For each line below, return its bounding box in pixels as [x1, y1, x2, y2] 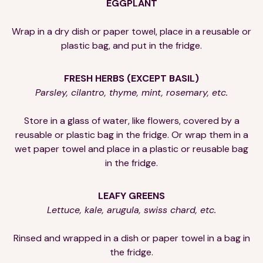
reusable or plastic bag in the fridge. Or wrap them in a [15, 128, 248, 141]
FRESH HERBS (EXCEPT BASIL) [64, 72, 199, 85]
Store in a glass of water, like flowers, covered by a [23, 114, 240, 127]
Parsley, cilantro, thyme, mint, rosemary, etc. [35, 86, 228, 99]
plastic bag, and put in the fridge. [61, 39, 202, 52]
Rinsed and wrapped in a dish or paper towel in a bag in [13, 231, 250, 244]
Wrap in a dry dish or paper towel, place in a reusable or [12, 25, 251, 38]
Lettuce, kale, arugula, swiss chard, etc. [47, 203, 216, 216]
